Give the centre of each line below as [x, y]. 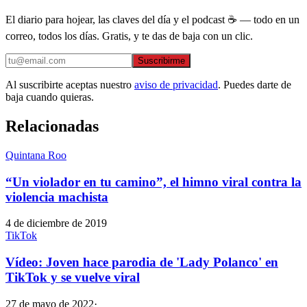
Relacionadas [52, 126]
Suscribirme [161, 61]
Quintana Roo [36, 155]
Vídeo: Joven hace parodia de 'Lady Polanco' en [142, 262]
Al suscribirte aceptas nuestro [69, 85]
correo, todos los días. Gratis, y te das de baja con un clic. [129, 36]
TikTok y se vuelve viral [73, 278]
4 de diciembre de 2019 [56, 223]
